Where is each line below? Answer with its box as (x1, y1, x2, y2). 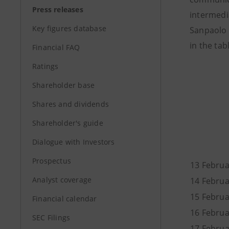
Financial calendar (32, 194, 97, 203)
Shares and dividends (32, 99, 109, 109)
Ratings (32, 61, 59, 71)
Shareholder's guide (32, 118, 103, 128)
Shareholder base (32, 80, 95, 90)
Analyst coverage (32, 175, 92, 185)
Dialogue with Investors (32, 137, 115, 147)
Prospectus (32, 156, 71, 166)
